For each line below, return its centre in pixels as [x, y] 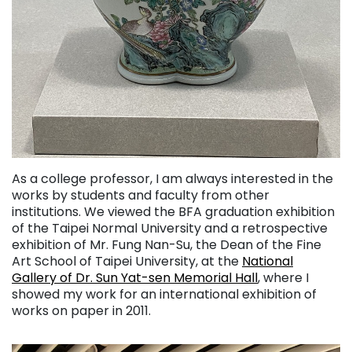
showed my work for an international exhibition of [164, 295]
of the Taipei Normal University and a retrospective [170, 229]
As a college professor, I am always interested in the [172, 179]
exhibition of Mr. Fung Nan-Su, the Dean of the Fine [167, 245]
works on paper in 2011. [81, 311]
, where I [283, 278]
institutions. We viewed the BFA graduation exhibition [173, 212]
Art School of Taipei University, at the [127, 262]
